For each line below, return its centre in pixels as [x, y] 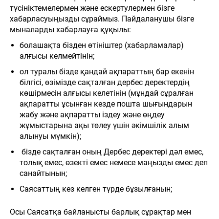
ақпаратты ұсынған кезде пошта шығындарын [106, 104]
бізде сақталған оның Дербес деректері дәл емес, [111, 152]
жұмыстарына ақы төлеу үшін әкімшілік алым [104, 125]
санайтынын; [43, 173]
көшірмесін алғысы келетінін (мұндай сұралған [107, 93]
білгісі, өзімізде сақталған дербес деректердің [105, 82]
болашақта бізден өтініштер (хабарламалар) [102, 45]
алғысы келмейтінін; [57, 56]
